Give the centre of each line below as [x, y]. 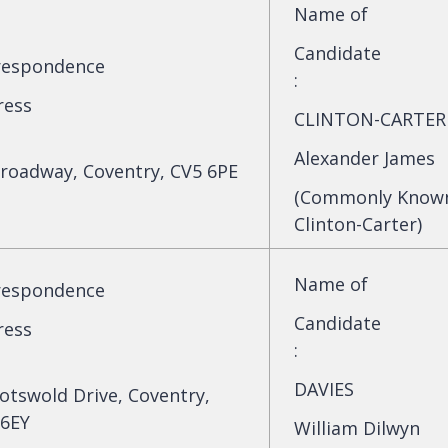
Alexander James [364, 157]
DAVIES [324, 388]
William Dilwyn [357, 427]
